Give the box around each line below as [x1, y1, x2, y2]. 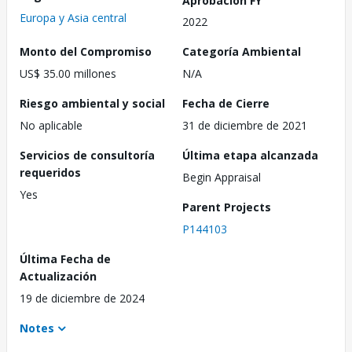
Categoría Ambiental [182, 44, 301, 60]
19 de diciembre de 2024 [20, 291, 145, 306]
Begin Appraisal [182, 170, 261, 185]
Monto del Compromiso [20, 44, 152, 60]
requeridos [20, 165, 81, 181]
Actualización [20, 269, 97, 284]
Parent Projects [182, 200, 271, 215]
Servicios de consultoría [20, 148, 155, 163]
